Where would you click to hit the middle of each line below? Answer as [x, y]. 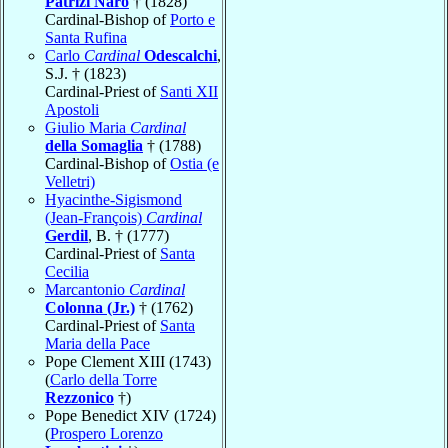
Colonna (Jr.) [90, 307]
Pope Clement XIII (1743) [128, 361]
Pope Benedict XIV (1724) [130, 415]
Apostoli [72, 109]
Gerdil [66, 235]
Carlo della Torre [103, 379]
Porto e [192, 19]
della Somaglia [94, 145]
